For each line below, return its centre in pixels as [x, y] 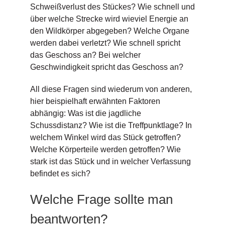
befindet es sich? [60, 174]
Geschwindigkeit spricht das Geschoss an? [106, 67]
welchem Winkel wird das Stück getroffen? [105, 138]
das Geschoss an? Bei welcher [85, 55]
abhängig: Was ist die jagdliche [85, 114]
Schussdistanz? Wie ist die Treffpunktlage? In [111, 126]
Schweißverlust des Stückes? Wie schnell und [112, 7]
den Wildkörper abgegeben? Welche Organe [109, 31]
